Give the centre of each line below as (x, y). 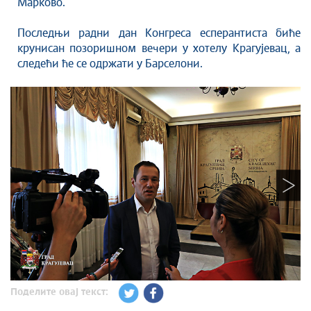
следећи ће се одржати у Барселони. (110, 64)
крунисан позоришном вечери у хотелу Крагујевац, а (159, 49)
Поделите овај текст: (59, 293)
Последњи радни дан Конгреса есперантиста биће (159, 33)
